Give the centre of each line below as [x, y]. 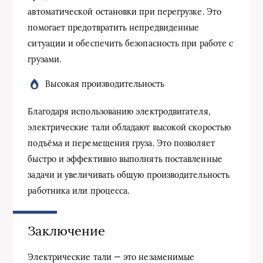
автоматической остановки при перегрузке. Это [124, 11]
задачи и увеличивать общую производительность [129, 175]
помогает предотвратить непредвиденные [114, 27]
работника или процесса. [79, 190]
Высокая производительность [105, 84]
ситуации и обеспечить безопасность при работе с [131, 43]
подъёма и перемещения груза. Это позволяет [121, 143]
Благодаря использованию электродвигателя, [119, 111]
